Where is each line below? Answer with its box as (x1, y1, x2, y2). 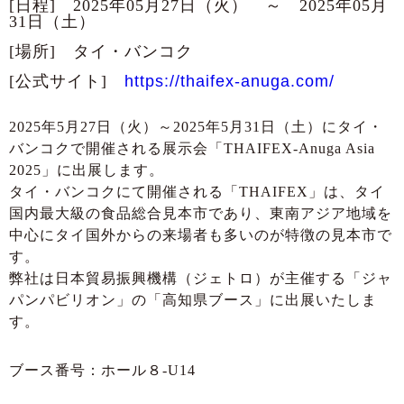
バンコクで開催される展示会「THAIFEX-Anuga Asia (9, 140, 375, 156)
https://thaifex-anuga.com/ (124, 71, 335, 90)
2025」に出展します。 (9, 161, 164, 178)
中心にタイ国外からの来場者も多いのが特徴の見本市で (9, 226, 392, 243)
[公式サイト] (9, 71, 124, 90)
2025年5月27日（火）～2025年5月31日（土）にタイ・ (9, 118, 383, 134)
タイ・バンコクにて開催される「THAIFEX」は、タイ (9, 183, 385, 199)
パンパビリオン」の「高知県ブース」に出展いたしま (9, 291, 377, 308)
